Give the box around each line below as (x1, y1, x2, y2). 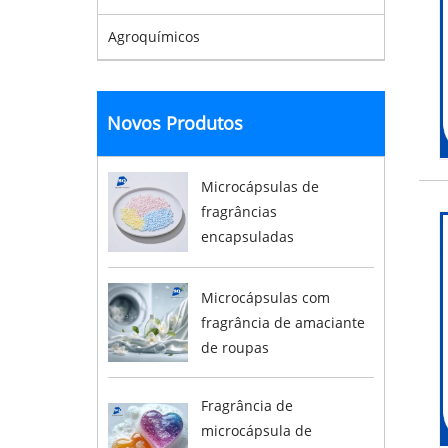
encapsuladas (200, 227, 294, 247)
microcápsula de (200, 421, 312, 441)
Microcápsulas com (200, 287, 330, 307)
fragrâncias (200, 202, 277, 222)
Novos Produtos (107, 111, 243, 135)
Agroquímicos (108, 27, 200, 46)
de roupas (200, 337, 269, 357)
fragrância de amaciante (200, 312, 365, 332)
